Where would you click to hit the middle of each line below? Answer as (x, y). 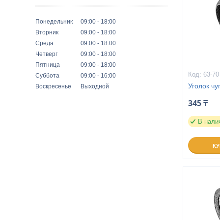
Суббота (47, 75)
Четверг (46, 54)
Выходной (95, 86)
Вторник (47, 32)
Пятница (48, 65)
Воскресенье (53, 86)
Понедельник (54, 21)
